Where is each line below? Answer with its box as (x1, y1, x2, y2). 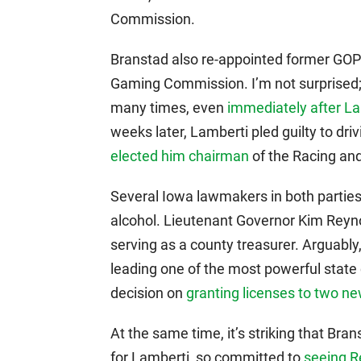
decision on (110, 284, 186, 301)
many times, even (110, 99, 227, 116)
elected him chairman (110, 147, 249, 164)
